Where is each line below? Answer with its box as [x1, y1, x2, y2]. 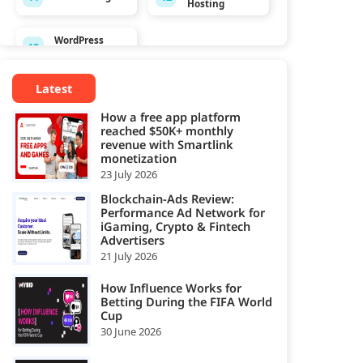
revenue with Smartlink [100, 135, 233, 152]
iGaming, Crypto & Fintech [100, 218, 250, 235]
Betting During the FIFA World [100, 293, 272, 310]
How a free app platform [100, 108, 241, 125]
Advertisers [100, 232, 164, 249]
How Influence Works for [100, 280, 241, 297]
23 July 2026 [100, 166, 157, 181]
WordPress [53, 33, 104, 46]
